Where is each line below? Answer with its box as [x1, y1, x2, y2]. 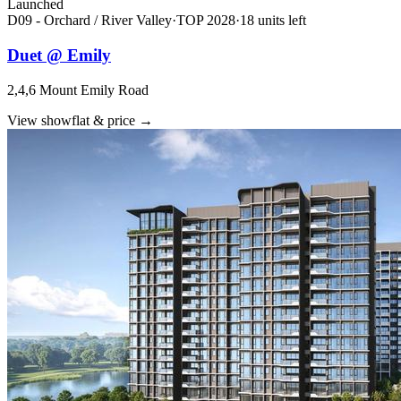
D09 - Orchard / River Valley [7, 13, 172, 29]
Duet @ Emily [7, 45, 111, 64]
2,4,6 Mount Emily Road [7, 81, 149, 98]
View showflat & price [7, 112, 135, 128]
